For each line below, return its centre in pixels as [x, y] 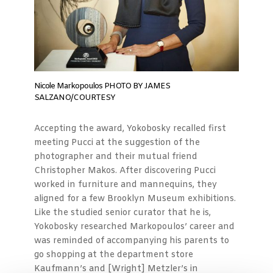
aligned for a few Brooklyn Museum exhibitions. [135, 199]
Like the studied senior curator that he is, [122, 213]
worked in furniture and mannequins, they [126, 185]
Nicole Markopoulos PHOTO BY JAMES [102, 87]
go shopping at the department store [114, 255]
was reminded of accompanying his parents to [132, 241]
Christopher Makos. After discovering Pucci [125, 171]
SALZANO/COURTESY [75, 98]
